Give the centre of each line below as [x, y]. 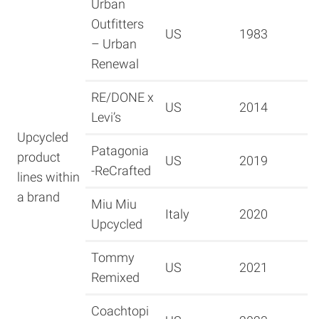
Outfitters [117, 24]
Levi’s [106, 117]
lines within [48, 177]
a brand [38, 197]
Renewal [115, 64]
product [39, 157]
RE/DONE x [122, 98]
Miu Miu [114, 204]
